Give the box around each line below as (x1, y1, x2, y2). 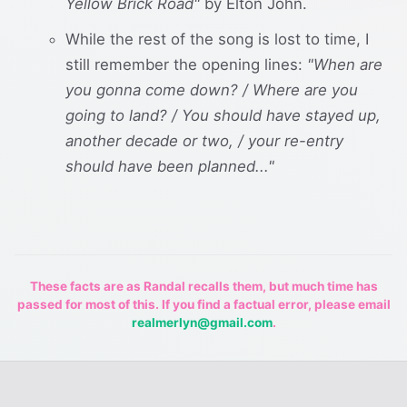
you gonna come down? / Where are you (65, 80, 358, 99)
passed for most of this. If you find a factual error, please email (16, 296, 391, 312)
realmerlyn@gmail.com (131, 314, 273, 330)
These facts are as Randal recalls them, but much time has (29, 278, 378, 293)
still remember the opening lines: (65, 55, 307, 74)
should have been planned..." (65, 156, 274, 175)
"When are (307, 55, 382, 74)
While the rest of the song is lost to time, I (65, 29, 369, 48)
